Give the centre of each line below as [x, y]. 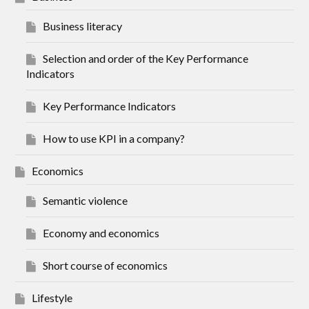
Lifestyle [52, 297]
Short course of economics [106, 265]
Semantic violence [86, 200]
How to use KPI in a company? [114, 138]
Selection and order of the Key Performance [146, 58]
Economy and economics [101, 232]
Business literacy [83, 26]
